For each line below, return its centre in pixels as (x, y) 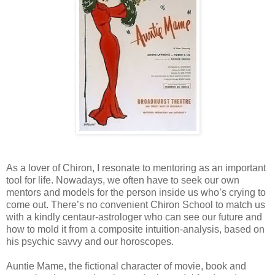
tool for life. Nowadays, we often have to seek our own (123, 180)
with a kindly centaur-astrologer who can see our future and (134, 217)
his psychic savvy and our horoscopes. (90, 241)
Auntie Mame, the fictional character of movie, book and (126, 266)
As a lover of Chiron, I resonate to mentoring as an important (136, 168)
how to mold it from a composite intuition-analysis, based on (135, 229)
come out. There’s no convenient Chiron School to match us (136, 204)
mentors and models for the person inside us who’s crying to (136, 192)
